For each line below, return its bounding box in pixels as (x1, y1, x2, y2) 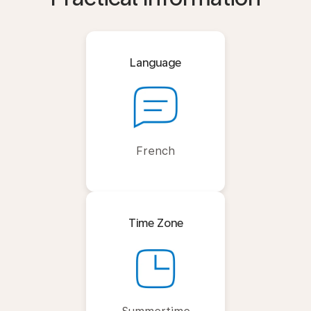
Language (130, 56, 181, 69)
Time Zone (128, 217, 183, 230)
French (136, 144, 175, 158)
